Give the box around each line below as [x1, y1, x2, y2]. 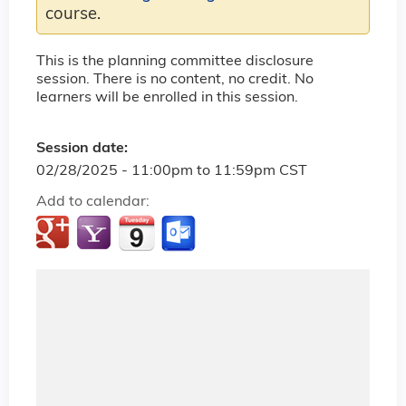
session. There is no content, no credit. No [36, 72, 314, 87]
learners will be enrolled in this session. [36, 90, 298, 105]
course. [45, 5, 101, 24]
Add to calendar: [36, 195, 153, 210]
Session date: [36, 141, 131, 157]
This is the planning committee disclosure [36, 53, 314, 69]
